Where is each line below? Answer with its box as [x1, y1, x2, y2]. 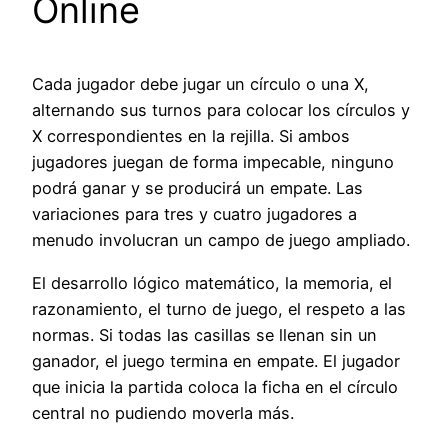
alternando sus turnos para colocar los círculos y [32, 100, 410, 121]
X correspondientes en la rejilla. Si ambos [32, 126, 350, 147]
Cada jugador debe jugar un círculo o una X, [32, 74, 369, 95]
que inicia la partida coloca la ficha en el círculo [32, 376, 398, 397]
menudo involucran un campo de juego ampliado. [32, 230, 410, 251]
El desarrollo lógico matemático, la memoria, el [32, 272, 392, 293]
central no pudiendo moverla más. [32, 402, 294, 423]
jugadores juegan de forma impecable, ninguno [32, 152, 394, 173]
